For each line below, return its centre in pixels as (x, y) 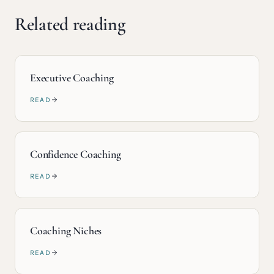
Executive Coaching (72, 78)
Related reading (70, 24)
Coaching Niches (66, 231)
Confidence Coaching (76, 154)
